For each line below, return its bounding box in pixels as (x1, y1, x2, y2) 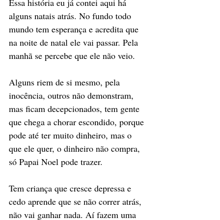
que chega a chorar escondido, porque (9, 115, 146, 128)
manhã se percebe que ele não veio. (9, 49, 137, 61)
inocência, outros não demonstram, (9, 89, 136, 101)
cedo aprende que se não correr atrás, (9, 195, 144, 207)
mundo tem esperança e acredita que (9, 23, 141, 35)
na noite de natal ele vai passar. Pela (9, 36, 140, 48)
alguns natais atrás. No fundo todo (9, 9, 134, 22)
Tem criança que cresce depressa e (9, 182, 134, 194)
